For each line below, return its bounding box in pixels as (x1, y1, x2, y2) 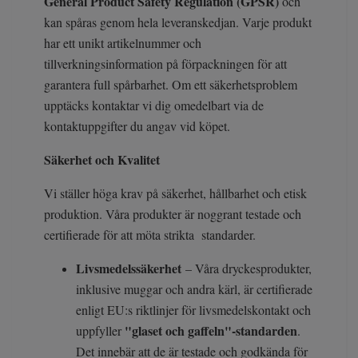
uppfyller (76, 322, 125, 340)
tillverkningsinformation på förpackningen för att (44, 55, 287, 73)
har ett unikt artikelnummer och (44, 34, 201, 52)
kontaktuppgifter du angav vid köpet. (44, 117, 230, 135)
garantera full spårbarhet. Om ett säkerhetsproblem (44, 76, 297, 93)
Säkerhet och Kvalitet (44, 150, 160, 169)
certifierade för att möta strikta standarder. (44, 226, 256, 244)
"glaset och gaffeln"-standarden (125, 321, 297, 340)
